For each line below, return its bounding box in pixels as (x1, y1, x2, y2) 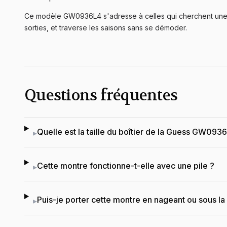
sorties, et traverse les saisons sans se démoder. (24, 23, 187, 32)
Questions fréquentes (24, 86, 177, 106)
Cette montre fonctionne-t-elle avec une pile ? (36, 161, 214, 171)
